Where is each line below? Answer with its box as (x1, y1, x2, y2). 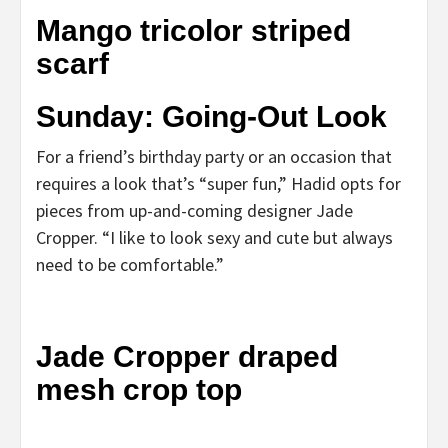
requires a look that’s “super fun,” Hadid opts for (36, 171, 401, 195)
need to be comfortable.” (36, 252, 224, 276)
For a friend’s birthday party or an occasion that (36, 144, 392, 168)
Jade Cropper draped (36, 339, 338, 373)
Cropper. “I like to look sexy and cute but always (36, 225, 393, 249)
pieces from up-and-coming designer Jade (36, 198, 353, 222)
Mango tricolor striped (36, 13, 351, 47)
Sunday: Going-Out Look (36, 99, 387, 133)
